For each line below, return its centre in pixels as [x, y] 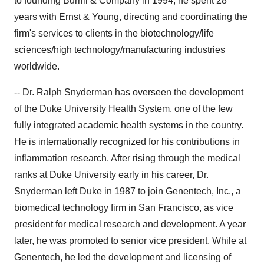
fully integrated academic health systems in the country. [129, 125]
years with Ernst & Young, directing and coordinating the [131, 17]
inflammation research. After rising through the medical [127, 158]
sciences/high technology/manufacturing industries [120, 50]
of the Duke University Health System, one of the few [123, 109]
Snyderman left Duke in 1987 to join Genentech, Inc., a [128, 191]
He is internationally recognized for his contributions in [127, 142]
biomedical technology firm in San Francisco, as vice [124, 208]
